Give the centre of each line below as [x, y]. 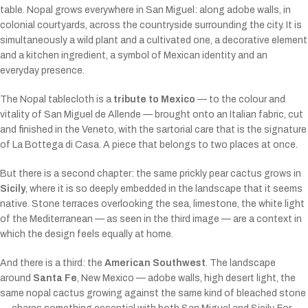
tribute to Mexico [154, 100]
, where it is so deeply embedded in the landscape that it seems [164, 189]
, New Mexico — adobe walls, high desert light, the [186, 278]
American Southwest [155, 263]
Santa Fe [55, 278]
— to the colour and [240, 100]
